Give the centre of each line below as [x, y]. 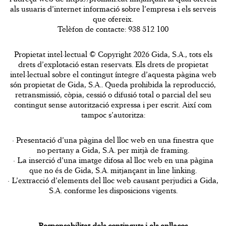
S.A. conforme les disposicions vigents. [113, 190]
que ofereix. [113, 19]
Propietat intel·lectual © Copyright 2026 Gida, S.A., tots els [113, 54]
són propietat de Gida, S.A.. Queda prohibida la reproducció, [113, 84]
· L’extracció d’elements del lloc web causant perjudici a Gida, [113, 180]
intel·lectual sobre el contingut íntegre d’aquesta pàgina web [113, 74]
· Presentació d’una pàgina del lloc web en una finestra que [113, 140]
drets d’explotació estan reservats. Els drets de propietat [113, 64]
